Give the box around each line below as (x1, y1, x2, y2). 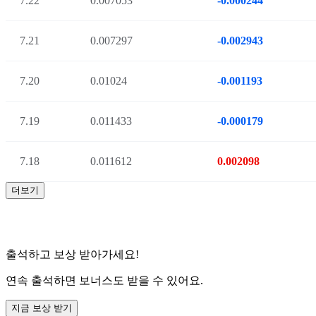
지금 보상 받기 (11, 303, 72, 313)
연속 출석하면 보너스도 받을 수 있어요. (6, 274, 203, 286)
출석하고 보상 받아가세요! (6, 248, 139, 260)
